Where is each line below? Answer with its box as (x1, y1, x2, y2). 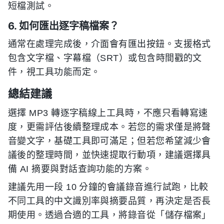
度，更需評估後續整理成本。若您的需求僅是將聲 (8, 122, 211, 132)
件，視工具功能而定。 (8, 67, 100, 77)
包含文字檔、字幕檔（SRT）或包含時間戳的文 (8, 53, 202, 63)
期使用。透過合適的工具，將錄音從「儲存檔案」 (8, 210, 211, 220)
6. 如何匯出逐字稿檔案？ (8, 20, 119, 32)
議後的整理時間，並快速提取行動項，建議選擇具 (8, 150, 211, 160)
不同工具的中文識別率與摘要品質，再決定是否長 (8, 196, 211, 206)
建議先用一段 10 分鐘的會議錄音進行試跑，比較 (8, 182, 208, 192)
